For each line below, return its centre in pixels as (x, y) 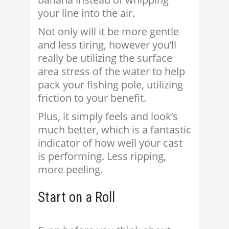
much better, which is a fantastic (114, 130)
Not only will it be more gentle (108, 32)
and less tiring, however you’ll (107, 45)
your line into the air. (86, 13)
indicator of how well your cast (110, 143)
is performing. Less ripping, (102, 156)
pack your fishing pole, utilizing (110, 85)
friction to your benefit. (92, 98)
